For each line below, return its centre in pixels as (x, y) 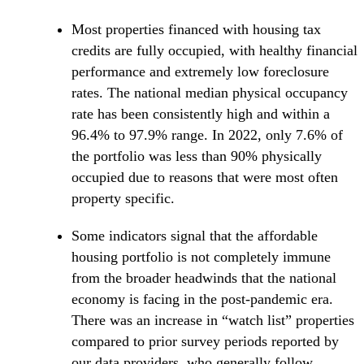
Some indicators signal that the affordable (195, 236)
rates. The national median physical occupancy (210, 93)
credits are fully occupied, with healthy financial (214, 51)
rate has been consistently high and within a (201, 114)
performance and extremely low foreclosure (200, 72)
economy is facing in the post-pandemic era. (202, 299)
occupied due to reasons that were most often (205, 178)
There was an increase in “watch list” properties (213, 321)
